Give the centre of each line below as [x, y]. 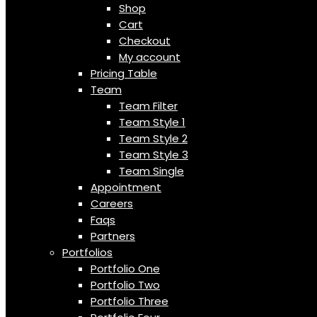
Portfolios [87, 252]
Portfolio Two [125, 285]
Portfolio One [125, 269]
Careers [112, 203]
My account [150, 57]
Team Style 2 [153, 138]
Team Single [151, 171]
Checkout [145, 41]
